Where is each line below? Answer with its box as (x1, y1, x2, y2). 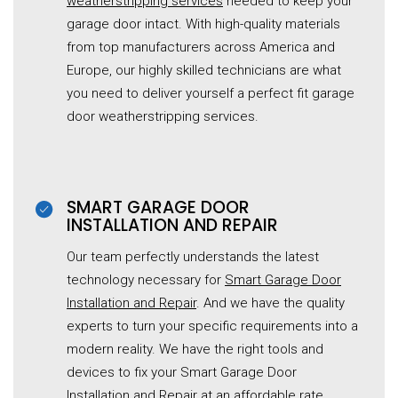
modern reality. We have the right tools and (67, 341, 323, 358)
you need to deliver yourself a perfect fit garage (67, 85, 354, 102)
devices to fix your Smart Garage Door (67, 364, 297, 381)
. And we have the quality (196, 295, 345, 312)
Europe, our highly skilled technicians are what (67, 62, 341, 79)
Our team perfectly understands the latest (67, 249, 319, 266)
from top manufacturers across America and (67, 39, 335, 56)
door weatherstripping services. (67, 108, 259, 125)
